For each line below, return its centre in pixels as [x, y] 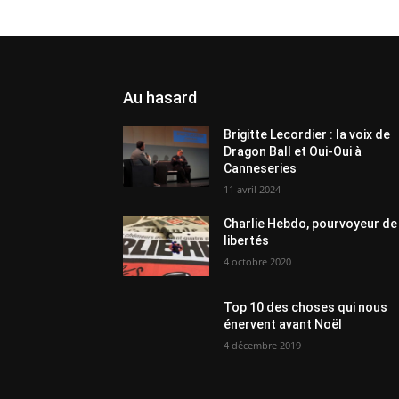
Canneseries [261, 169]
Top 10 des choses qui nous [306, 308]
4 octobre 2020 [258, 262]
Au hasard [160, 98]
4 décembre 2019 [263, 346]
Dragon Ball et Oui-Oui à [293, 152]
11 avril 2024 [252, 190]
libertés [247, 241]
